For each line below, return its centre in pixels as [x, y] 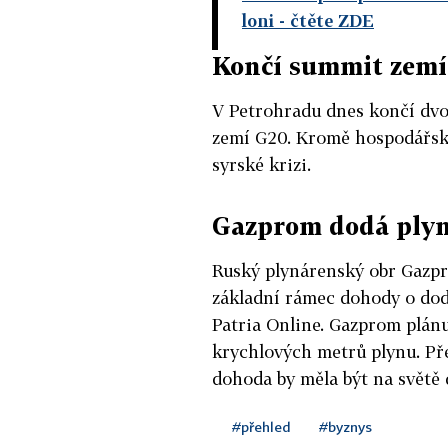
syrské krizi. [261, 164]
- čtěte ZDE [324, 20]
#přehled [261, 426]
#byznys [345, 426]
